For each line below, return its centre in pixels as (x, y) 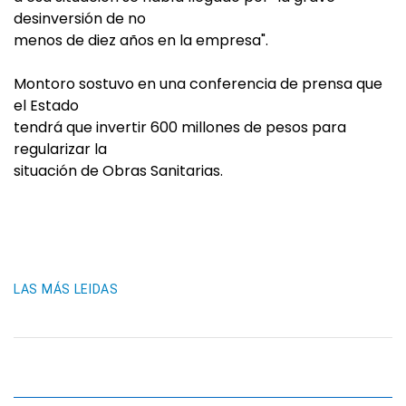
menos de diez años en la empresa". (141, 40)
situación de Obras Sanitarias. (118, 171)
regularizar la (60, 149)
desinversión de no (80, 19)
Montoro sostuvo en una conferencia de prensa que (198, 84)
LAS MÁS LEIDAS (66, 289)
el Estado (46, 106)
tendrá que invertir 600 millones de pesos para (180, 127)
